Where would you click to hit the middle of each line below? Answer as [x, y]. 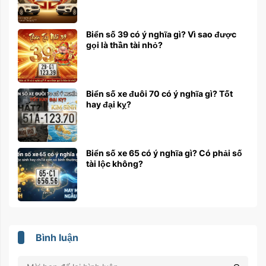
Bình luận [57, 237]
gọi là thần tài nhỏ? [124, 45]
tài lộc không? [115, 163]
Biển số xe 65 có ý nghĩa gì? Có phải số [164, 153]
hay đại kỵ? [109, 104]
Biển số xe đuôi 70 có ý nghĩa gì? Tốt [159, 93]
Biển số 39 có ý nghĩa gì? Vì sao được [161, 34]
